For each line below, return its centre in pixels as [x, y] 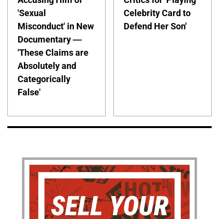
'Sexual [32, 13]
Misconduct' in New [56, 26]
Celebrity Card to [157, 13]
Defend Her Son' [155, 26]
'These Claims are [53, 53]
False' [29, 92]
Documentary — [50, 40]
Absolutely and [47, 66]
